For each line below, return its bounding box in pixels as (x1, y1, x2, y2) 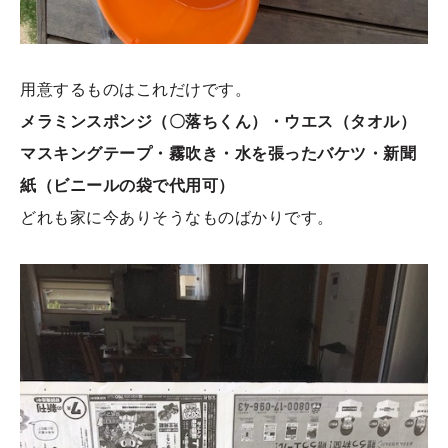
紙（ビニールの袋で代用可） (20, 176, 235, 194)
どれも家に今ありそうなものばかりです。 (20, 208, 334, 226)
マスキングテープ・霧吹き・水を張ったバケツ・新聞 (20, 144, 417, 162)
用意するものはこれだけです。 (20, 80, 252, 98)
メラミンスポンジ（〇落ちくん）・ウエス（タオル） (20, 112, 417, 130)
